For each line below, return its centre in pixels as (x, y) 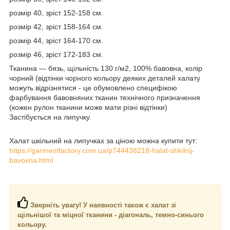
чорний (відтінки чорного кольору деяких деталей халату (105, 78)
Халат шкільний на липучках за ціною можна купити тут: (103, 141)
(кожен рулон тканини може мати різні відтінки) (89, 108)
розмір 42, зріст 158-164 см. (56, 27)
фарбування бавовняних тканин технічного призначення (105, 98)
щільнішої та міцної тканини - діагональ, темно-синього (111, 215)
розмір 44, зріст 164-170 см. (56, 41)
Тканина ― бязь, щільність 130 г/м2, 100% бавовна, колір (106, 69)
